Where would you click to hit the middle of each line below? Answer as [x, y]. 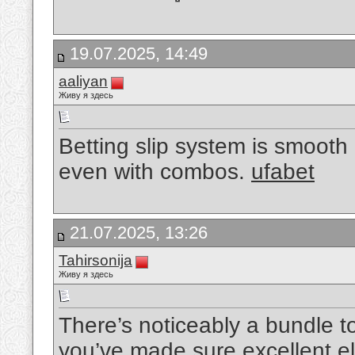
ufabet [283, 172]
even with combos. [155, 172]
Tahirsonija [95, 260]
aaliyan [83, 81]
